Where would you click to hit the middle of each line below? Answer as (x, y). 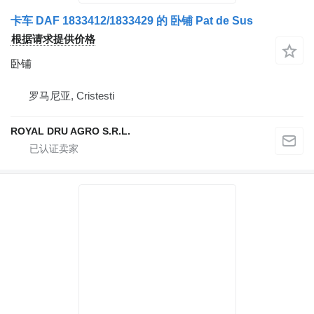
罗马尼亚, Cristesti (71, 96)
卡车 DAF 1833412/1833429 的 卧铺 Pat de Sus (132, 21)
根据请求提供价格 (53, 39)
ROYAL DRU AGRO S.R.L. (70, 131)
